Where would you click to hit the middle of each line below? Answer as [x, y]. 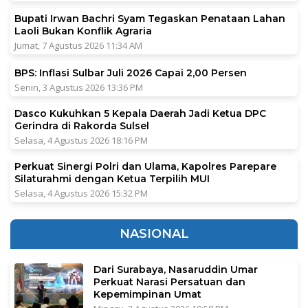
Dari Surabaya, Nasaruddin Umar [176, 269]
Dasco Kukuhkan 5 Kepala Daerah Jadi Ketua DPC [140, 113]
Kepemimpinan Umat [147, 294]
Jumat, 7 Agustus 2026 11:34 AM [78, 45]
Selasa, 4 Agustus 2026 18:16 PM [81, 140]
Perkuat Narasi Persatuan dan [169, 282]
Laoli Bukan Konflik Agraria [83, 31]
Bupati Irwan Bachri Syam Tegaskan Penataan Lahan [150, 18]
